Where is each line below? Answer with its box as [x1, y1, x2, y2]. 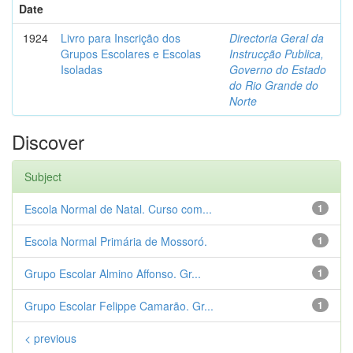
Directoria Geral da [229, 30, 324, 46]
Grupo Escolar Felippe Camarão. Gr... [24, 298, 214, 314]
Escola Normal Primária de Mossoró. [24, 233, 207, 249]
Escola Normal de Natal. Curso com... [24, 201, 212, 217]
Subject [24, 169, 61, 184]
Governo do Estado [229, 61, 326, 77]
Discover [12, 128, 84, 155]
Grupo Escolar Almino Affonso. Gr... [24, 266, 201, 281]
